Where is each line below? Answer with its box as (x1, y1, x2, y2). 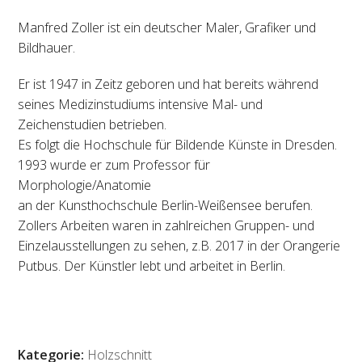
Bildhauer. (18, 39, 76, 57)
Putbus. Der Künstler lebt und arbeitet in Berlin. (18, 257, 286, 275)
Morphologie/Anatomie (18, 176, 152, 194)
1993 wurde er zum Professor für (18, 156, 211, 174)
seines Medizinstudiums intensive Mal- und (18, 95, 263, 113)
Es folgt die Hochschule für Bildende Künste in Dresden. (18, 136, 338, 154)
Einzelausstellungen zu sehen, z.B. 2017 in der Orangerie (18, 237, 341, 255)
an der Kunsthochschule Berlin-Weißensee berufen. (18, 196, 314, 214)
